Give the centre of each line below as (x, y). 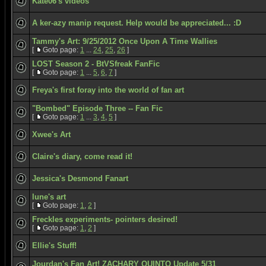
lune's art (49, 197)
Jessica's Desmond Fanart (80, 178)
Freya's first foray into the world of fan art (108, 90)
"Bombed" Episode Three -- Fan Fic (97, 108)
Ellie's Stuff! (54, 246)
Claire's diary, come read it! (82, 156)
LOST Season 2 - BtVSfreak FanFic (96, 64)
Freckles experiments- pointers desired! (105, 219)
